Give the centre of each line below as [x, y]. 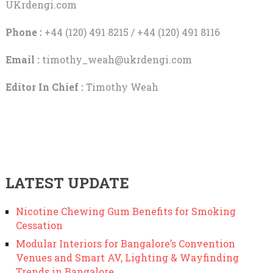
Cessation [39, 225]
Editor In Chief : [44, 87]
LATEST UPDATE [67, 183]
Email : [23, 59]
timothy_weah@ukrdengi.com [117, 59]
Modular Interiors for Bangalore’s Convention [125, 243]
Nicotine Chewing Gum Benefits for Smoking [126, 211]
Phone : [23, 32]
